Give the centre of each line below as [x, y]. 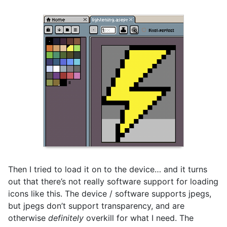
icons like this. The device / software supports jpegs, [110, 194]
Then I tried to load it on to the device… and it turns [108, 169]
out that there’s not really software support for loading [113, 181]
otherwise [28, 218]
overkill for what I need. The [139, 218]
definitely [66, 218]
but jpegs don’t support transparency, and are [96, 206]
